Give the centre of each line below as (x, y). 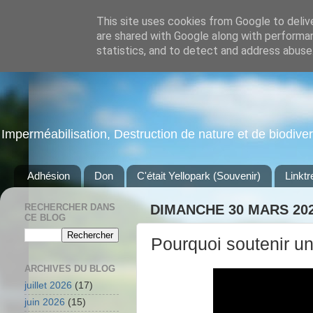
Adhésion (48, 176)
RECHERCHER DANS (70, 208)
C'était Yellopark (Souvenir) (199, 176)
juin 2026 (45, 303)
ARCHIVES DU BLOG (70, 268)
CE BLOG (45, 218)
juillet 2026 (48, 286)
